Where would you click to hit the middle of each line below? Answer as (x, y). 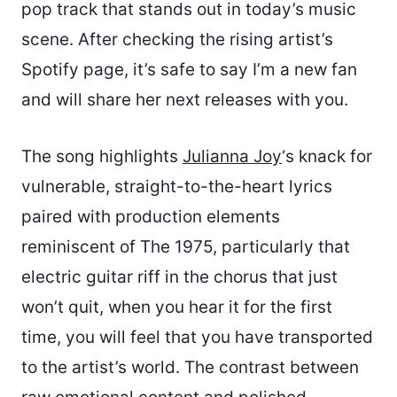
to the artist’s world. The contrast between (190, 367)
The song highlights (102, 156)
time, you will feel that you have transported (197, 337)
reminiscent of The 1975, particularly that (186, 246)
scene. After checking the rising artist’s (177, 39)
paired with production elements (151, 216)
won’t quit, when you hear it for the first (177, 307)
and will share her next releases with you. (185, 99)
